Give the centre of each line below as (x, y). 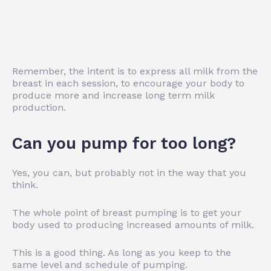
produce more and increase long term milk (113, 95)
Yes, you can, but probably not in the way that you (129, 172)
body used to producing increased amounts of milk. (133, 224)
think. (25, 184)
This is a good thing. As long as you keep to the (122, 252)
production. (39, 107)
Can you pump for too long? (124, 143)
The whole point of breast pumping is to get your (127, 212)
